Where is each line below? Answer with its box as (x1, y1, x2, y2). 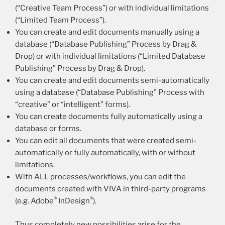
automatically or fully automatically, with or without (15, 148, 195, 158)
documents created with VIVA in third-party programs (15, 184, 206, 194)
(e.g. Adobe (15, 196, 54, 206)
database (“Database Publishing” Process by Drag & (15, 40, 197, 49)
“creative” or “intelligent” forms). (15, 100, 130, 109)
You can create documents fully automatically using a (15, 112, 202, 122)
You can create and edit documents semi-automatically (15, 76, 209, 85)
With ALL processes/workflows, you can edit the (15, 172, 186, 182)
